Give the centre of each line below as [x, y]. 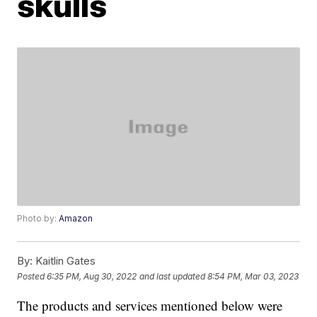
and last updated [173, 276]
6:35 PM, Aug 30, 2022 [92, 276]
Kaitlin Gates [64, 261]
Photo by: [38, 219]
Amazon [76, 219]
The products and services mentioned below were [150, 306]
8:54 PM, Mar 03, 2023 [253, 276]
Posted [32, 276]
